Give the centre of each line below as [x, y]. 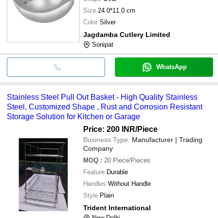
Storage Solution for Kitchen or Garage [73, 116]
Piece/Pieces [132, 160]
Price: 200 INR [109, 129]
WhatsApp [171, 67]
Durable [117, 172]
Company [98, 148]
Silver [108, 22]
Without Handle [129, 183]
